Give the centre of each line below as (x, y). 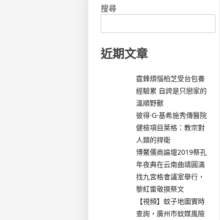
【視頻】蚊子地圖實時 (171, 201)
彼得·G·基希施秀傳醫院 (172, 115)
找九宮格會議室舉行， (171, 176)
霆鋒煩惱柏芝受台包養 (171, 78)
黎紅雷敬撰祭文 (160, 189)
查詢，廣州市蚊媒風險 (171, 213)
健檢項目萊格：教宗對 (171, 127)
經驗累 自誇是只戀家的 (172, 90)
